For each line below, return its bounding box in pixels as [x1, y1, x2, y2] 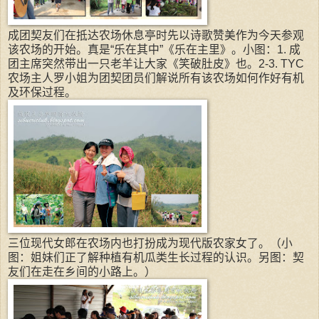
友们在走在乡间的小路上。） [8, 266, 156, 278]
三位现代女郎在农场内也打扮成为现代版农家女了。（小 [8, 237, 293, 250]
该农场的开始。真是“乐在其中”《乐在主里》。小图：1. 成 [8, 43, 300, 56]
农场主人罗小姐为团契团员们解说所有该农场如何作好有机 [8, 72, 304, 85]
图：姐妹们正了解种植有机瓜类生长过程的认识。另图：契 [8, 251, 304, 264]
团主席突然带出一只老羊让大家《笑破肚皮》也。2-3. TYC [8, 58, 304, 70]
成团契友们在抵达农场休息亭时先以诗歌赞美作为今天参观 [8, 29, 304, 42]
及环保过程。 [8, 86, 76, 99]
